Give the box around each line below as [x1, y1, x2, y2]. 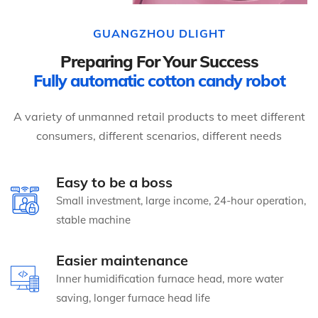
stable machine [56, 212, 131, 226]
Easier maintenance [56, 251, 188, 269]
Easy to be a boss [56, 172, 172, 191]
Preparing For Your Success [60, 50, 258, 72]
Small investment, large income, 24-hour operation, [56, 193, 306, 207]
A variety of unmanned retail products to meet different [13, 109, 305, 124]
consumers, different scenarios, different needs [36, 128, 282, 143]
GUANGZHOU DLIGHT [92, 26, 226, 40]
